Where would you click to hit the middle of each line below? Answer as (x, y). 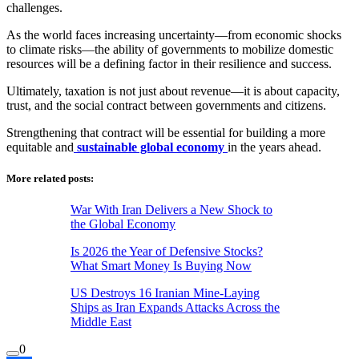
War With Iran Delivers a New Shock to (171, 210)
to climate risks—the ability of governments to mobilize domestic (170, 50)
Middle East (101, 322)
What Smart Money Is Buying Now (161, 266)
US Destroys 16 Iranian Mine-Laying (165, 293)
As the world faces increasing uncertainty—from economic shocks (174, 35)
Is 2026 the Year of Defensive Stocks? (167, 252)
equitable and (40, 147)
